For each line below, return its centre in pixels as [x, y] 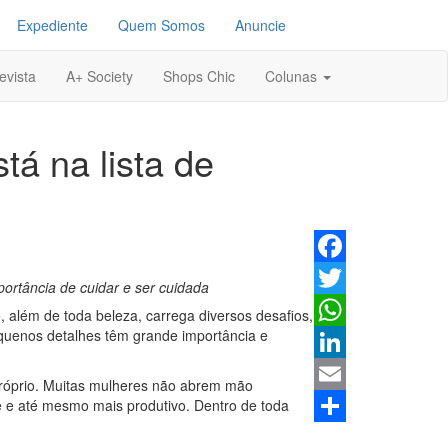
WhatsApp [346, 342]
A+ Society [99, 76]
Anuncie [260, 25]
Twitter [335, 310]
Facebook [345, 278]
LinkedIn [341, 374]
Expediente [52, 25]
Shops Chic [199, 76]
